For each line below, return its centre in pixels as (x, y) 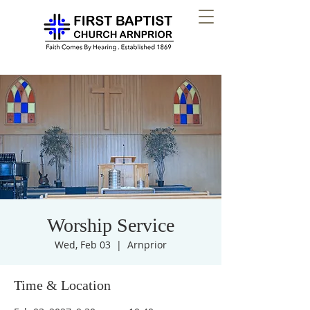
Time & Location (62, 285)
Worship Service (111, 225)
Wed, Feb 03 (83, 245)
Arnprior (147, 245)
